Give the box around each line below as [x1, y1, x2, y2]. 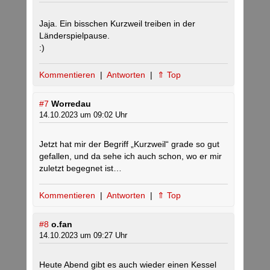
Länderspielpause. [39, 31, 110, 41]
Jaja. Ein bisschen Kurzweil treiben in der [39, 19, 195, 29]
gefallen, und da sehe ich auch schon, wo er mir [39, 151, 222, 162]
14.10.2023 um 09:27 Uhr [39, 231, 127, 240]
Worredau [51, 99, 91, 109]
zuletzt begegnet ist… [39, 163, 122, 174]
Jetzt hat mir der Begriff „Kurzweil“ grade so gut [39, 139, 219, 149]
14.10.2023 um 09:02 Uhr [39, 110, 127, 120]
